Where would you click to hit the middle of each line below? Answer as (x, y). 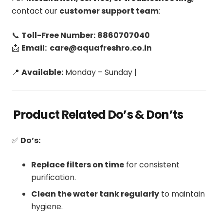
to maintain (182, 194)
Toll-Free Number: (58, 35)
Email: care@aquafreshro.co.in (87, 48)
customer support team (109, 11)
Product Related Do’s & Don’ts (98, 114)
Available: (42, 72)
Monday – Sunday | (100, 72)
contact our (36, 11)
